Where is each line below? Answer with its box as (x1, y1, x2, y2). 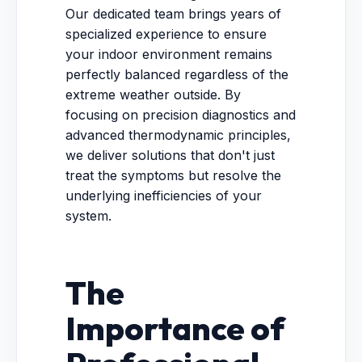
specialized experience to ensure (65, 26, 267, 42)
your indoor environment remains (65, 46, 272, 62)
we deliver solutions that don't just (65, 147, 275, 163)
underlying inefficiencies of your (65, 187, 262, 204)
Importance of (65, 308, 285, 348)
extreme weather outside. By (65, 86, 241, 103)
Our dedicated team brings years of (65, 6, 281, 22)
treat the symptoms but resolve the (65, 167, 281, 183)
